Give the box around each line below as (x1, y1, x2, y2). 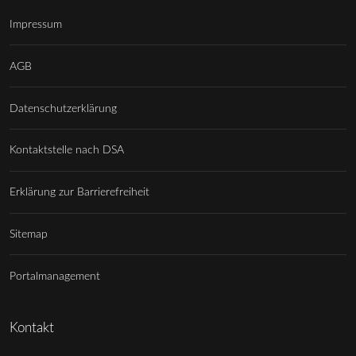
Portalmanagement (10, 269, 100, 282)
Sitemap (10, 228, 48, 241)
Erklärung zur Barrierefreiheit (10, 186, 149, 199)
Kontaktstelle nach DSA (10, 144, 124, 157)
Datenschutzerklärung (10, 102, 117, 114)
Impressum (10, 18, 62, 31)
